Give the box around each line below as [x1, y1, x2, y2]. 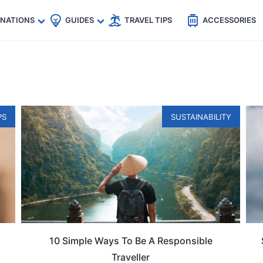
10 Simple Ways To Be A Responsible [49, 235, 213, 247]
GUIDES [65, 15, 94, 25]
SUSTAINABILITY [170, 112, 231, 122]
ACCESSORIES [202, 15, 256, 25]
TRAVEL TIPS [124, 15, 172, 25]
